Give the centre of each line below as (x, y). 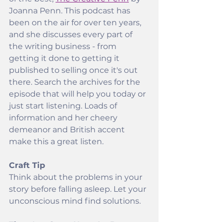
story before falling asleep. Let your (79, 189)
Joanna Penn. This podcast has (71, 11)
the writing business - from (64, 46)
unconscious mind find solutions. (75, 201)
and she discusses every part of (72, 34)
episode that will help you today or (78, 94)
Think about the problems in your (77, 177)
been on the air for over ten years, (76, 23)
